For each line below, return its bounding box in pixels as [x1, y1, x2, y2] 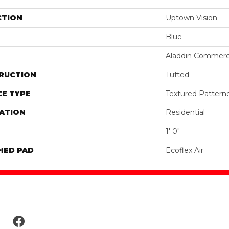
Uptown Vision [166, 13, 217, 22]
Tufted [166, 70, 189, 79]
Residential [166, 107, 205, 117]
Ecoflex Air [166, 145, 203, 155]
